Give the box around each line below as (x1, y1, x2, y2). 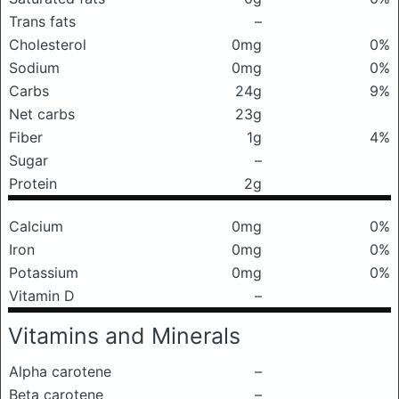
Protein (9, 175, 57, 192)
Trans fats (9, 12, 76, 30)
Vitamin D (9, 287, 75, 305)
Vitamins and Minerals (8, 322, 240, 349)
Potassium (9, 264, 78, 281)
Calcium (9, 217, 63, 235)
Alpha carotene (9, 362, 111, 380)
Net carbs (9, 105, 75, 123)
